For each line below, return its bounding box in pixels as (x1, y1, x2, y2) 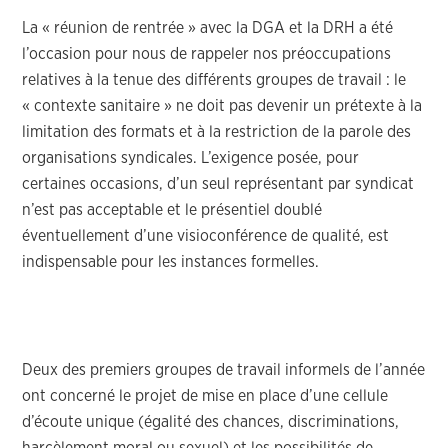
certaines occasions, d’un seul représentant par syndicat (22, 176, 415, 192)
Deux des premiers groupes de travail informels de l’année (22, 362, 426, 378)
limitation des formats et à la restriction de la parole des (22, 124, 412, 140)
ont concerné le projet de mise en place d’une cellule (22, 388, 389, 404)
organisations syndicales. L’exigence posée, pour (22, 150, 360, 166)
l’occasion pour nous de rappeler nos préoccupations (22, 46, 392, 62)
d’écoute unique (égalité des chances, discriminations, (22, 414, 400, 430)
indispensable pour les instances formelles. (22, 254, 320, 270)
